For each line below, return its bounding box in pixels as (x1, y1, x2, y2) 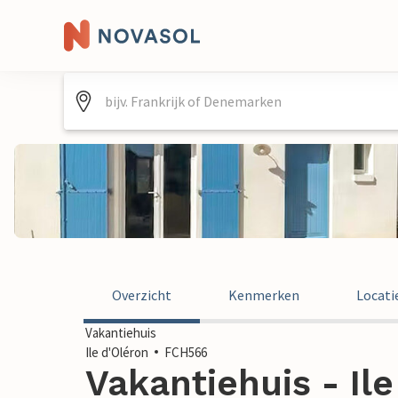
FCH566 (164, 344, 207, 361)
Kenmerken (228, 286, 299, 304)
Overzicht (112, 286, 171, 304)
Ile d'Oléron (85, 344, 148, 361)
